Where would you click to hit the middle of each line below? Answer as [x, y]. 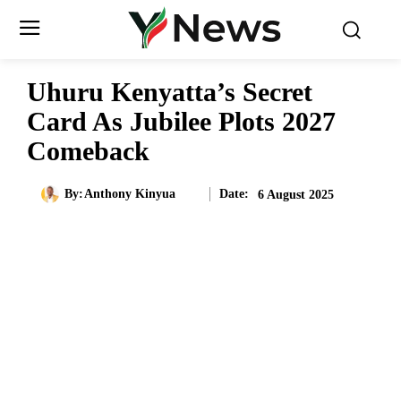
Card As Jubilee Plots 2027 [181, 121]
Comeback [88, 151]
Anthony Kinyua [129, 194]
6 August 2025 [296, 194]
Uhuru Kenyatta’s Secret [170, 92]
